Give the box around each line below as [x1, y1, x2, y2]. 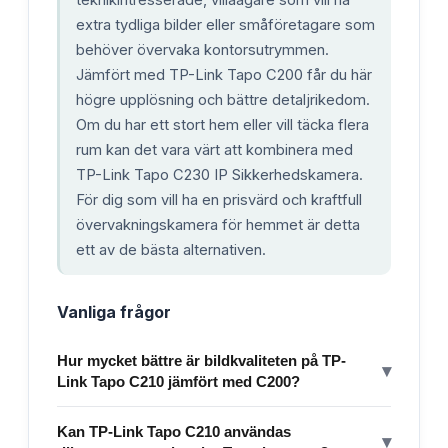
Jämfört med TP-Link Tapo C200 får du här [76, 65, 372, 84]
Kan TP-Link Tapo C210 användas [57, 422, 291, 440]
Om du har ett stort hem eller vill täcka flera [76, 115, 369, 134]
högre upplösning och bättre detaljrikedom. [76, 90, 370, 109]
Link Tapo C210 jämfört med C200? [57, 372, 300, 390]
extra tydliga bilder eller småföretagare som [76, 15, 375, 34]
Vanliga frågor [57, 301, 171, 322]
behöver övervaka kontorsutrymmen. [76, 40, 329, 59]
